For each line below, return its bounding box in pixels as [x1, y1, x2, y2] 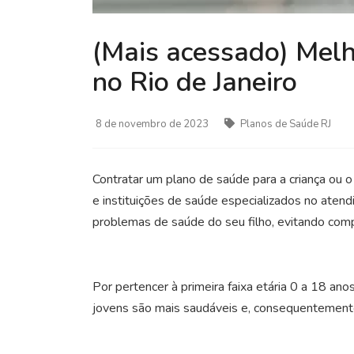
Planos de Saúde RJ [238, 116, 331, 131]
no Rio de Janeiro [92, 63, 297, 100]
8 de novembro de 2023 [96, 116, 209, 131]
